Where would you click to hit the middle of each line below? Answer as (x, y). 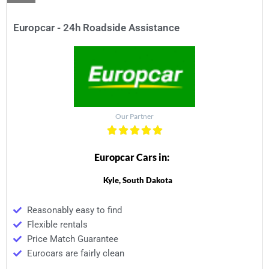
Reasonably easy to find (74, 210)
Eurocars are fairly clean (75, 254)
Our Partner (134, 116)
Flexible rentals (57, 225)
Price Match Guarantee (72, 239)
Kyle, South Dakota (138, 180)
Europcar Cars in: (131, 157)
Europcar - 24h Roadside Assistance (96, 28)
